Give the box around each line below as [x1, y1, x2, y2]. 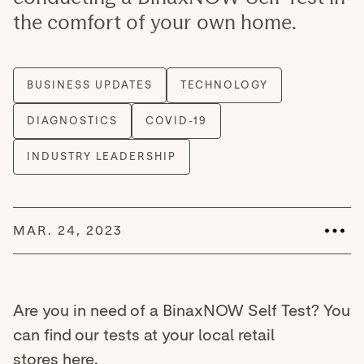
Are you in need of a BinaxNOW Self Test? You [13, 301, 350, 321]
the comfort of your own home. [13, 10, 297, 35]
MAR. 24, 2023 [13, 223, 123, 239]
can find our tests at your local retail [13, 325, 275, 345]
